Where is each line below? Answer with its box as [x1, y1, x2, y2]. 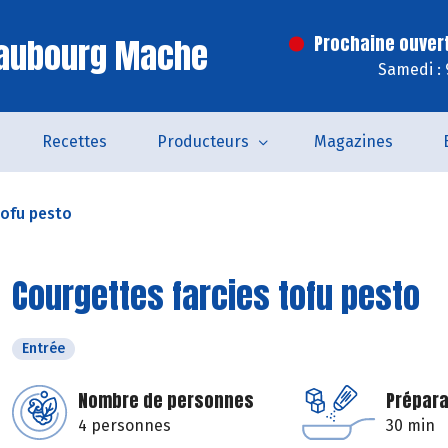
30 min [386, 416, 435, 435]
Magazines [313, 132, 393, 151]
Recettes [41, 132, 107, 151]
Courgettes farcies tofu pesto [12, 270, 420, 321]
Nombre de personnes [78, 387, 254, 414]
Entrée [22, 340, 65, 357]
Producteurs [156, 132, 249, 151]
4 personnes [78, 416, 171, 435]
